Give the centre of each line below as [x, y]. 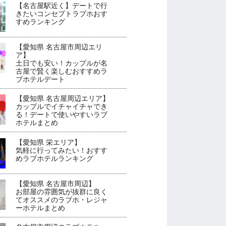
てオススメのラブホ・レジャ [62, 200]
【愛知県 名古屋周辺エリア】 [63, 99]
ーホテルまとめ [41, 208]
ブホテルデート [41, 79]
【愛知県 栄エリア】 [49, 142]
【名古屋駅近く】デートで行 [62, 6]
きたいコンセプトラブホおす [62, 14]
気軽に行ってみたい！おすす [62, 150]
